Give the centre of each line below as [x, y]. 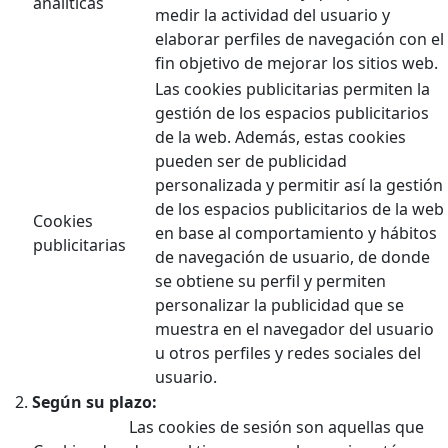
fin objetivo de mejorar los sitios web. [296, 62]
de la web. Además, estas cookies [280, 136]
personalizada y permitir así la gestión [299, 184]
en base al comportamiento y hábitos [296, 232]
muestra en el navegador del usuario [294, 328]
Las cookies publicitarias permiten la [292, 88]
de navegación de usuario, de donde [292, 256]
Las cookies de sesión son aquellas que [276, 426]
